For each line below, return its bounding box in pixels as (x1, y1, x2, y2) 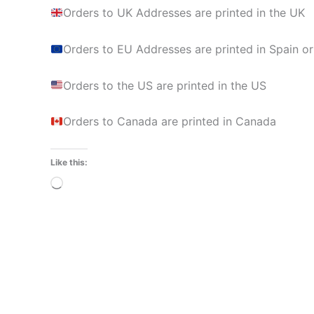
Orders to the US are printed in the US (63, 78, 267, 93)
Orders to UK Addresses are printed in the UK (63, 6, 306, 20)
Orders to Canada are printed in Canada (63, 114, 277, 129)
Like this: (50, 156, 88, 168)
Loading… (62, 177, 114, 191)
